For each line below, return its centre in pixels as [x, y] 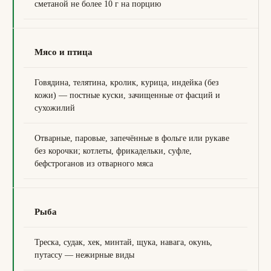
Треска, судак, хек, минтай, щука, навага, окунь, [123, 242]
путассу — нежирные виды [84, 255]
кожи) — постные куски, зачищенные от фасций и [127, 95]
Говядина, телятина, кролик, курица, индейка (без [127, 83]
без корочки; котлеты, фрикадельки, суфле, [113, 151]
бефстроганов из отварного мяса [94, 164]
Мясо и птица [64, 52]
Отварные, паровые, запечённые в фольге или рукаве [132, 138]
